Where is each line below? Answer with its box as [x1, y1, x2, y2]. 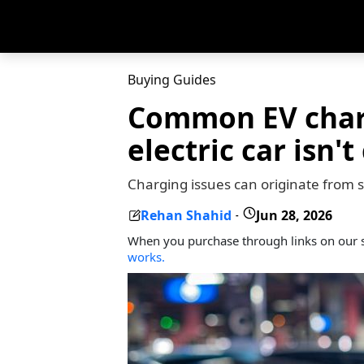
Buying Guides [128, 71, 216, 89]
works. [128, 249, 165, 265]
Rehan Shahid [141, 206, 232, 224]
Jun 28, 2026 [256, 206, 332, 224]
